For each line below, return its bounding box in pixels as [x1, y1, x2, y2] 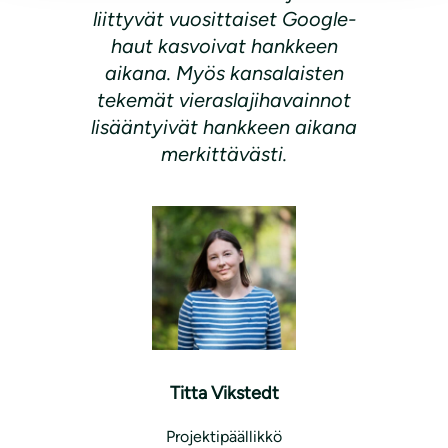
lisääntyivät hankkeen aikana [91, 115, 357, 140]
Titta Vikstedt [169, 382, 279, 405]
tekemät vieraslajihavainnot [97, 88, 351, 113]
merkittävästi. [161, 142, 287, 167]
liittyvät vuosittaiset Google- [92, 7, 356, 32]
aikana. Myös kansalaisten [104, 61, 344, 86]
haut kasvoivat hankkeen [110, 34, 338, 59]
